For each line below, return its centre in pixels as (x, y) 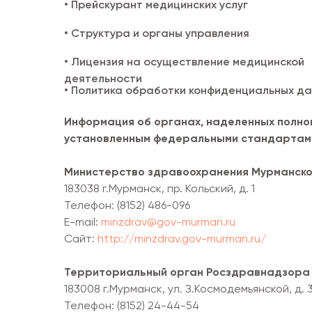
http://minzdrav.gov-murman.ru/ (182, 238)
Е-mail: (83, 221)
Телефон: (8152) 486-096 (127, 205)
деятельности (103, 78)
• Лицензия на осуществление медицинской (184, 61)
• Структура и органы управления (157, 33)
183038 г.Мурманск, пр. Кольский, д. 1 (159, 188)
